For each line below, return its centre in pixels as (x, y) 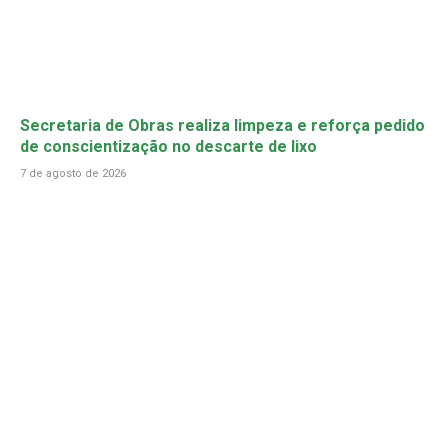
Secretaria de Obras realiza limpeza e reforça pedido (222, 125)
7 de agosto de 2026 (73, 173)
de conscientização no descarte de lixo (168, 146)
